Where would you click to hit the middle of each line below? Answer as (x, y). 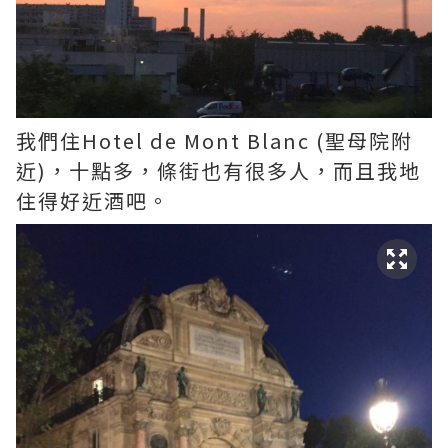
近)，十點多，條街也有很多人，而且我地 (218, 170)
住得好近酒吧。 (93, 200)
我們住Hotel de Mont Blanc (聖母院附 (214, 140)
